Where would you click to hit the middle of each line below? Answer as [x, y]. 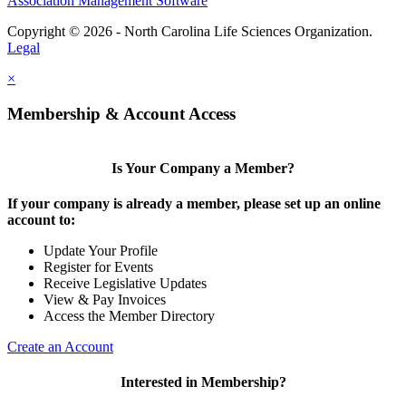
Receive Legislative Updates [125, 283]
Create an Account [60, 346]
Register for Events [98, 266]
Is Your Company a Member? [203, 168]
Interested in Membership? [203, 382]
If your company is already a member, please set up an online [194, 203]
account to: [41, 219]
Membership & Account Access [121, 113]
